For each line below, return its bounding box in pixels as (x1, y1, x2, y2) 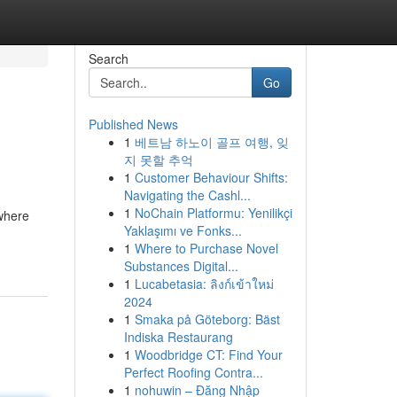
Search (88, 50, 128, 67)
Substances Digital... (123, 257, 238, 275)
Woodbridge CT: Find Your (134, 346, 283, 363)
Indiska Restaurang (123, 328, 233, 346)
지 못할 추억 (123, 151, 193, 168)
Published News (88, 115, 178, 133)
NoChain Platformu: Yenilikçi (134, 204, 292, 222)
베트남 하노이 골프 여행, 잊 (134, 133, 289, 151)
